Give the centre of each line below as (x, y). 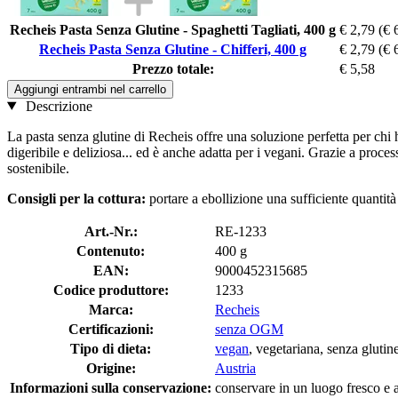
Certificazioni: (111, 329)
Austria (235, 368)
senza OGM (249, 329)
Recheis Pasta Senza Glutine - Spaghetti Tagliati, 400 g (173, 29)
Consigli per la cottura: (76, 198)
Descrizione (57, 106)
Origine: (111, 368)
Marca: (111, 309)
